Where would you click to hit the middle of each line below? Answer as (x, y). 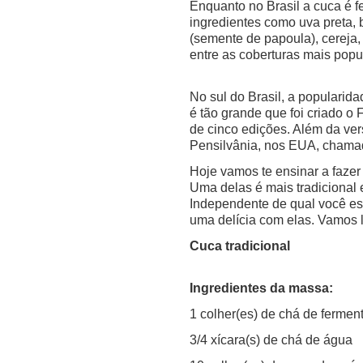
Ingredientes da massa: (261, 288)
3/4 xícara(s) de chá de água (271, 340)
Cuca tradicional (240, 246)
